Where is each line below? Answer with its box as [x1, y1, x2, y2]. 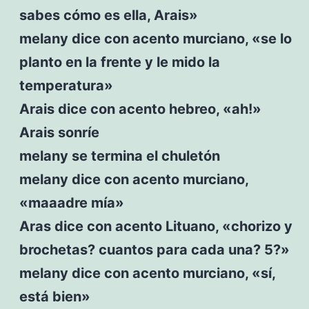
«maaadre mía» [19, 194, 124, 211]
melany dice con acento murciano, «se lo [19, 30, 292, 47]
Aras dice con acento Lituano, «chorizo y [19, 217, 292, 235]
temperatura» [19, 77, 113, 94]
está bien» [19, 288, 90, 305]
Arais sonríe [19, 123, 99, 141]
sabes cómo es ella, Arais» [19, 6, 198, 23]
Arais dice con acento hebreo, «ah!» [19, 100, 261, 117]
